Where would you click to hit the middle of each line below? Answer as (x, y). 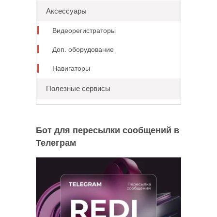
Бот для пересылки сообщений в (108, 130)
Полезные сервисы (78, 89)
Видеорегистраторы (84, 31)
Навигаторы (71, 69)
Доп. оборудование (83, 49)
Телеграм (56, 143)
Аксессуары (66, 11)
